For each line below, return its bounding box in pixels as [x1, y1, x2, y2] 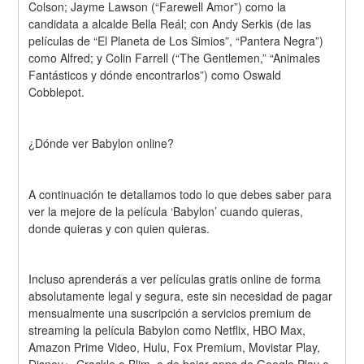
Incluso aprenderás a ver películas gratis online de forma [28, 271, 322, 288]
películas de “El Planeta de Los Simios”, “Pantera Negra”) [28, 32, 324, 50]
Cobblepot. [28, 84, 85, 101]
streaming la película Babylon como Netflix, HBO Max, [28, 322, 306, 339]
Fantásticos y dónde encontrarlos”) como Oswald [28, 67, 282, 84]
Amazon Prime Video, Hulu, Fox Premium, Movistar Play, [28, 339, 321, 356]
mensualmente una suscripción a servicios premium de [28, 305, 312, 322]
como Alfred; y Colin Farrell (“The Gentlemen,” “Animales [28, 50, 321, 67]
